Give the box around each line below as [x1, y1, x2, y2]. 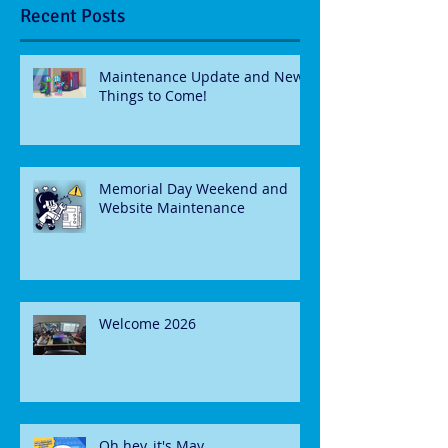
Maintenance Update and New [99, 67, 304, 87]
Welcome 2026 [99, 314, 196, 334]
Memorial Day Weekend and [99, 179, 288, 199]
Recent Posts [20, 4, 125, 29]
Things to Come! [99, 86, 207, 106]
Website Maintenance [99, 198, 245, 218]
